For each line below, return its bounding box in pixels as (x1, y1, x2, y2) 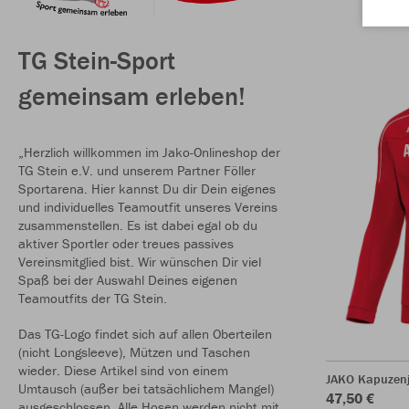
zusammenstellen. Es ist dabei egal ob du (18, 216, 257, 235)
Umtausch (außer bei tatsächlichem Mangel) (18, 380, 274, 398)
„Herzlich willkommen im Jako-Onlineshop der (18, 143, 280, 162)
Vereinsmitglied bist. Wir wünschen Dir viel (18, 253, 261, 271)
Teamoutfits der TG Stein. (18, 289, 167, 308)
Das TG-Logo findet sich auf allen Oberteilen (18, 325, 272, 343)
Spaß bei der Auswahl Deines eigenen (18, 271, 237, 289)
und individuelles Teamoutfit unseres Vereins (18, 198, 278, 216)
